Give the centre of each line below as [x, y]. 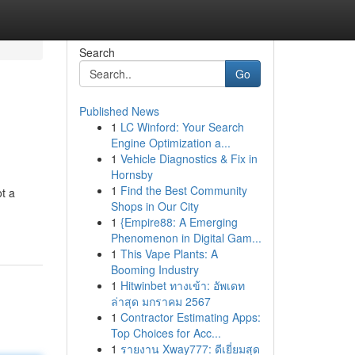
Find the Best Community [183, 190]
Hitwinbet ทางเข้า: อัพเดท [182, 285]
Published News [119, 111]
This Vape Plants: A [169, 254]
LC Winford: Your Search [182, 127]
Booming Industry [155, 269]
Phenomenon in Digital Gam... [186, 238]
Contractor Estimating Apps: [190, 317]
